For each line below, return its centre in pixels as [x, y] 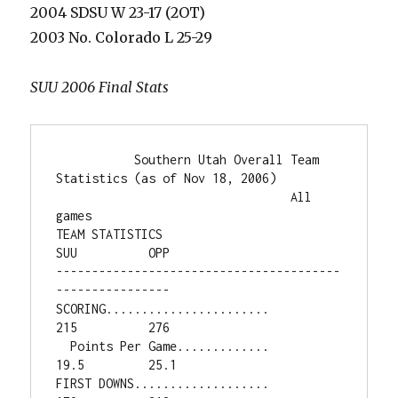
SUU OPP [113, 253]
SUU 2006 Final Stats [100, 87]
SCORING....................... [163, 309]
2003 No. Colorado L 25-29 [122, 37]
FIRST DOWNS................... [163, 383]
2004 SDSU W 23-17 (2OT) [118, 12]
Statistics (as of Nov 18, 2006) [167, 178]
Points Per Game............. [64, 346]
